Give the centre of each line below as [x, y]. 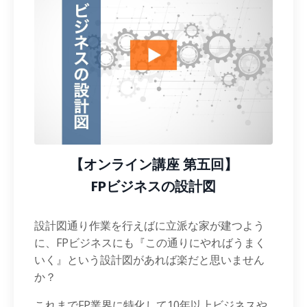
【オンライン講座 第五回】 [153, 164]
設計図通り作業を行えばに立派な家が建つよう [149, 225]
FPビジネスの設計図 [153, 186]
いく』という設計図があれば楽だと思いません [149, 260]
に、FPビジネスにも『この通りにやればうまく [150, 243]
